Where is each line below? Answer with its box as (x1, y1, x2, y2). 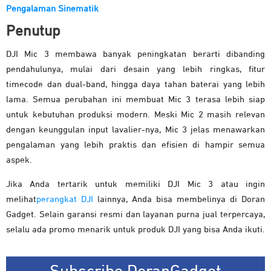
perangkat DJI (36, 194, 93, 204)
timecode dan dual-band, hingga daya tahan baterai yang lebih (6, 79, 265, 89)
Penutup (6, 23, 60, 39)
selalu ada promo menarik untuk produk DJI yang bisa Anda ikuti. (6, 224, 265, 234)
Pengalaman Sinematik (6, 4, 99, 13)
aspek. (6, 155, 32, 165)
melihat (6, 194, 36, 204)
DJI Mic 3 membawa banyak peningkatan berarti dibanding (6, 49, 265, 59)
